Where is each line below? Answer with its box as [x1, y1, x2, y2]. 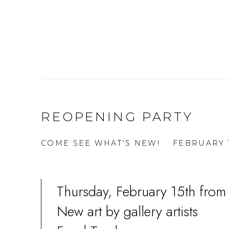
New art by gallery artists [57, 200, 198, 221]
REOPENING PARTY [41, 109, 193, 124]
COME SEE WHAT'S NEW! [41, 138, 160, 148]
